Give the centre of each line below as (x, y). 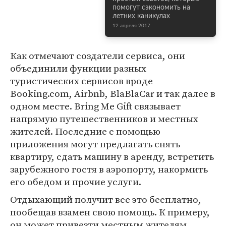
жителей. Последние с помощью (85, 131)
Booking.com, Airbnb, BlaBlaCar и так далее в (113, 93)
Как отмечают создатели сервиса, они (98, 55)
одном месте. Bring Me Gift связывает (95, 106)
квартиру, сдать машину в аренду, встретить (112, 156)
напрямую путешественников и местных (104, 119)
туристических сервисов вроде (81, 81)
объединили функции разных (78, 68)
